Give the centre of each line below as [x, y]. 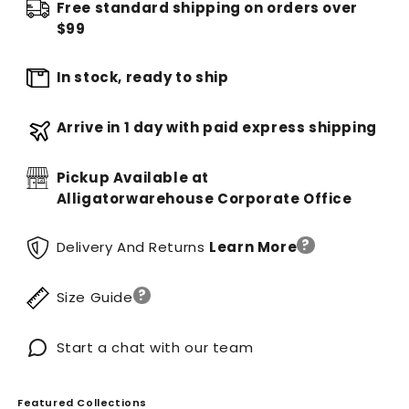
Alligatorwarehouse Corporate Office [204, 199]
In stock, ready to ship [142, 78]
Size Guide [94, 298]
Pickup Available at [132, 178]
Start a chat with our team [155, 348]
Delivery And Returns [133, 247]
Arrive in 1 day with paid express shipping [216, 128]
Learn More [253, 247]
